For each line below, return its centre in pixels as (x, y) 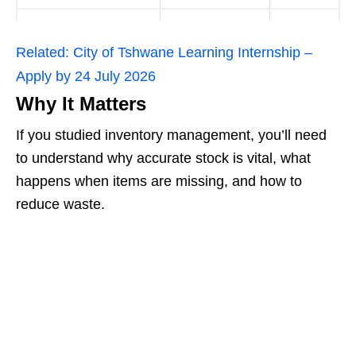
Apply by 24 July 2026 (86, 77)
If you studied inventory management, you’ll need (171, 135)
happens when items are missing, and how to (159, 182)
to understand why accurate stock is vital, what (163, 159)
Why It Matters (81, 104)
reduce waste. (60, 205)
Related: (43, 53)
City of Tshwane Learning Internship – (193, 53)
